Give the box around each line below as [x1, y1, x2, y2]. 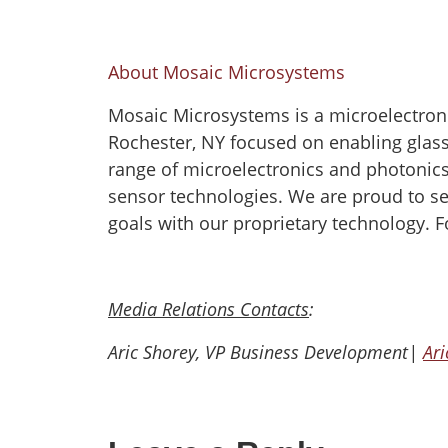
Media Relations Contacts [108, 297, 309, 321]
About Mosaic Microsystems [108, 60, 345, 84]
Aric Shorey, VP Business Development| [108, 340, 423, 364]
